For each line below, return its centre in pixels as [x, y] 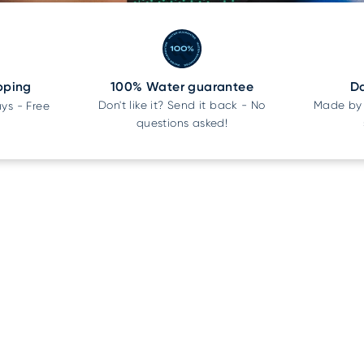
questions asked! [182, 123]
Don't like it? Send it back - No [182, 106]
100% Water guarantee [182, 87]
